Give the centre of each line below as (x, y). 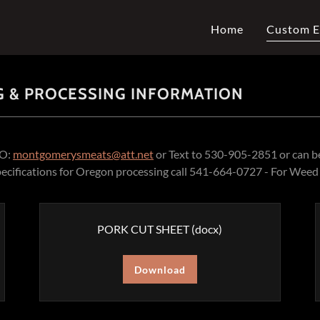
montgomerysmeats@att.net (83, 154)
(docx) (206, 229)
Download (160, 269)
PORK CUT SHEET (144, 229)
